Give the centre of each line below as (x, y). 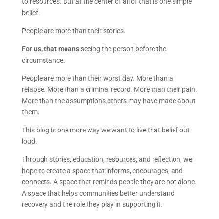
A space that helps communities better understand (98, 193)
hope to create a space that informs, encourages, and (102, 170)
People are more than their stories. (74, 31)
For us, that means (50, 49)
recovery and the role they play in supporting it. (92, 204)
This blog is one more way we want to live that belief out (106, 130)
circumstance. (43, 60)
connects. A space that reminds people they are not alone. (109, 182)
